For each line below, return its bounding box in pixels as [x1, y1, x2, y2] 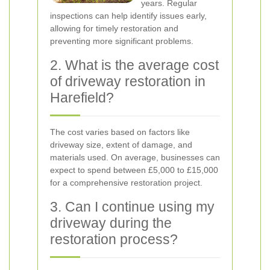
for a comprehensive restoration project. [50, 178, 202, 187]
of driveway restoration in [50, 74, 206, 89]
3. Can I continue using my [50, 199, 215, 215]
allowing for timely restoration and [50, 24, 178, 33]
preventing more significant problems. [50, 36, 193, 46]
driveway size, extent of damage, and [50, 140, 192, 149]
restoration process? [50, 231, 178, 247]
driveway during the [50, 215, 172, 231]
